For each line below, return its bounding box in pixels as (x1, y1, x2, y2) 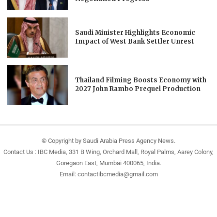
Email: (59, 170, 77, 178)
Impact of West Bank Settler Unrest (75, 37, 195, 46)
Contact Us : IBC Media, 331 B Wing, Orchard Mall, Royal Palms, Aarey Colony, (3, 148, 214, 155)
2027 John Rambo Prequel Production (75, 85, 201, 93)
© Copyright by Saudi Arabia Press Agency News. (42, 137, 175, 144)
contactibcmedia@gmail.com (77, 170, 158, 178)
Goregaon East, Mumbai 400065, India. (56, 159, 161, 167)
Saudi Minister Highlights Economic (75, 29, 196, 37)
